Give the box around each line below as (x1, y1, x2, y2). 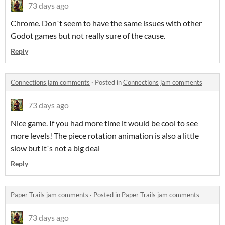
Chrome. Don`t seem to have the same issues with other (11, 18, 202, 28)
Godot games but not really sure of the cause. (11, 31, 165, 41)
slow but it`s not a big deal (11, 143, 100, 153)
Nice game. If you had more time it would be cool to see (11, 118, 198, 128)
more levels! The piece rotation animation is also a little (11, 131, 199, 141)
